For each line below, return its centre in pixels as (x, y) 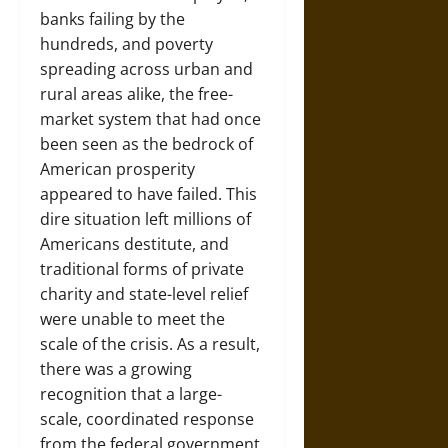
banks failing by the (112, 19)
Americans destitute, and (134, 244)
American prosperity (117, 169)
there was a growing (116, 369)
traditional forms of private (142, 269)
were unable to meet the (132, 319)
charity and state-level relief (144, 294)
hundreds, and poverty (126, 44)
